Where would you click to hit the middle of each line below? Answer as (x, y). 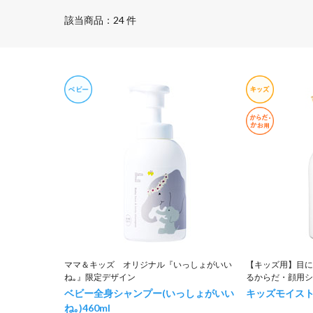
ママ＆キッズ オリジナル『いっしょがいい (148, 264)
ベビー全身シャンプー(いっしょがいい (149, 293)
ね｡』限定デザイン (100, 277)
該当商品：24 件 (100, 20)
